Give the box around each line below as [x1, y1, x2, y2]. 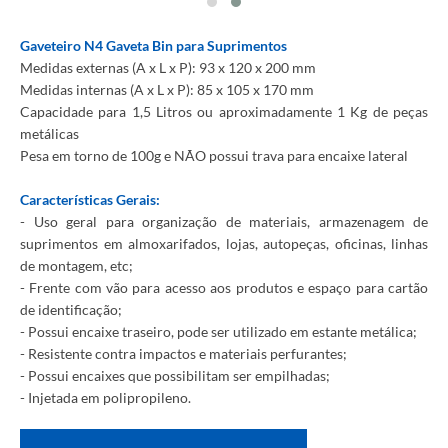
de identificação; [20, 301, 122, 318]
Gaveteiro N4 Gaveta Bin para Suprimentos [20, 37, 287, 54]
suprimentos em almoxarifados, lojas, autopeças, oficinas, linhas [20, 235, 428, 252]
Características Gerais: [20, 191, 160, 208]
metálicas [20, 125, 79, 142]
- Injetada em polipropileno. [20, 389, 191, 406]
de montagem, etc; [20, 257, 133, 274]
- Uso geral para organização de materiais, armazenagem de [20, 213, 428, 230]
